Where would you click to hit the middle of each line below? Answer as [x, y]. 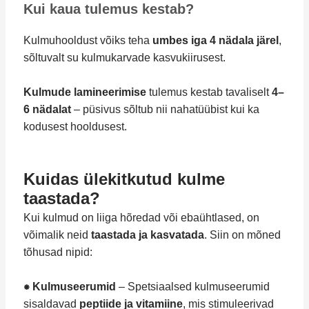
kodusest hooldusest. [75, 127]
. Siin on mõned [242, 235]
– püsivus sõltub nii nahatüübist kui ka [165, 110]
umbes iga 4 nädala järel [215, 40]
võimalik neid [57, 235]
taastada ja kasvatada [147, 235]
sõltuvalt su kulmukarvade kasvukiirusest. [124, 57]
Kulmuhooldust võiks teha [88, 40]
